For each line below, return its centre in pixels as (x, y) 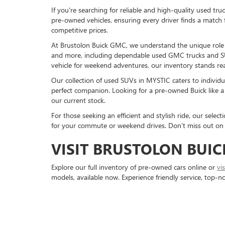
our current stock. (78, 100)
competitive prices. (80, 30)
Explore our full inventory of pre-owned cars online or (134, 167)
